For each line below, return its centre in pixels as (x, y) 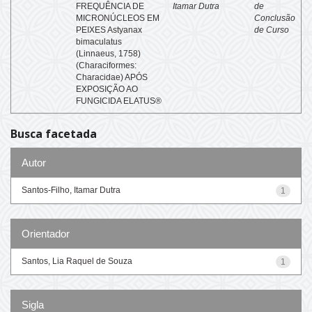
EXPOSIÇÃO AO (107, 89)
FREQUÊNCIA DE (110, 6)
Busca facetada (54, 134)
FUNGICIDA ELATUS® (119, 101)
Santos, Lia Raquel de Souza (77, 261)
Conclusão (275, 18)
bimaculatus (99, 42)
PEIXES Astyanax (109, 30)
